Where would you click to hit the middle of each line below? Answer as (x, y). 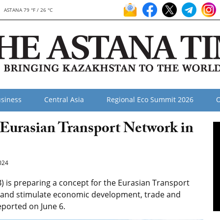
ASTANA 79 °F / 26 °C (28, 10)
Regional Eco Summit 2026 (150, 99)
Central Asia (64, 99)
